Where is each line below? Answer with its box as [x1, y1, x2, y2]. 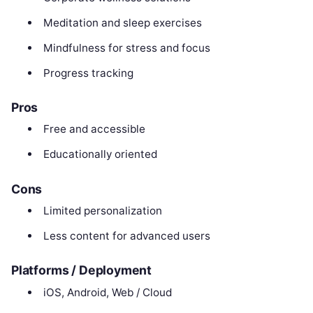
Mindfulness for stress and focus [43, 41, 210, 54]
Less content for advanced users [43, 228, 210, 242]
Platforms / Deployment [11, 263, 152, 278]
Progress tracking [43, 66, 133, 80]
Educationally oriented [43, 147, 157, 161]
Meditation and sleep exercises [43, 15, 202, 29]
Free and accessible [43, 122, 145, 136]
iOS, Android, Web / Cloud [43, 285, 172, 299]
